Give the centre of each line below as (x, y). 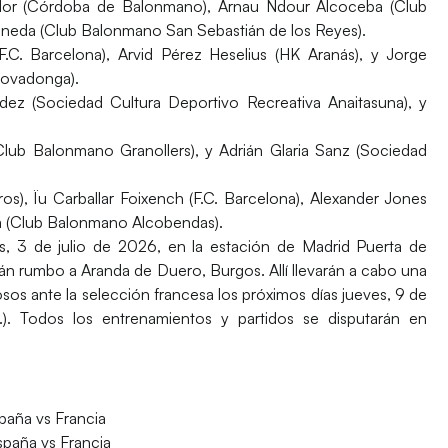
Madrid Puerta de (364, 245)
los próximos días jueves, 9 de (320, 293)
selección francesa (147, 293)
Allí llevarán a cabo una (346, 269)
